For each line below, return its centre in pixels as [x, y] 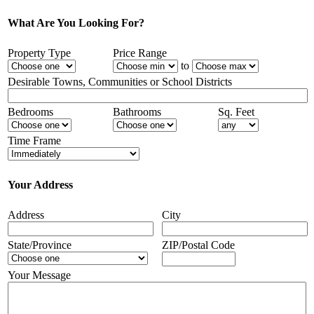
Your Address [40, 184]
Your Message [39, 275]
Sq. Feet [236, 112]
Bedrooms [30, 112]
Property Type [39, 53]
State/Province [40, 245]
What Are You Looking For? [76, 22]
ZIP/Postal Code [198, 245]
